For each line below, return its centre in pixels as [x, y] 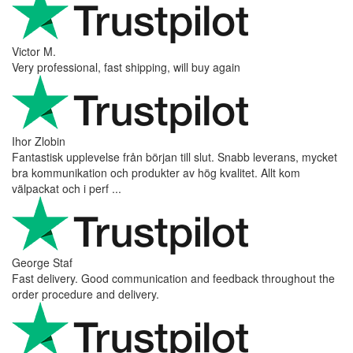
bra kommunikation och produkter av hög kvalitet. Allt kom [156, 172]
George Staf [42, 262]
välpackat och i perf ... [67, 188]
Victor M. [34, 51]
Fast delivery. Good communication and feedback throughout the [173, 278]
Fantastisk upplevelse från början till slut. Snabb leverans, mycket [175, 156]
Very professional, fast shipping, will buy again [126, 67]
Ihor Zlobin [39, 141]
